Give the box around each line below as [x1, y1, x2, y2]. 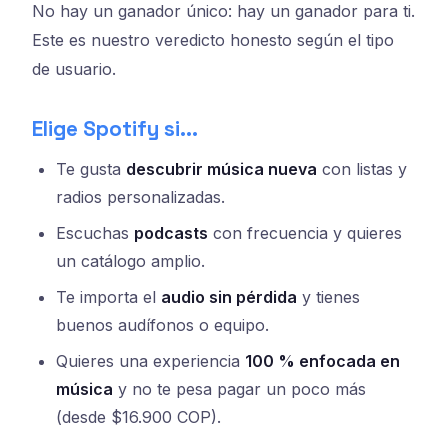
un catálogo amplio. [56, 250, 205, 271]
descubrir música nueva [126, 158, 317, 179]
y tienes [297, 286, 360, 307]
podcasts [134, 222, 208, 243]
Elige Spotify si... [32, 116, 198, 143]
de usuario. [32, 59, 116, 80]
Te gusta [56, 158, 126, 179]
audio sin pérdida [161, 286, 297, 307]
